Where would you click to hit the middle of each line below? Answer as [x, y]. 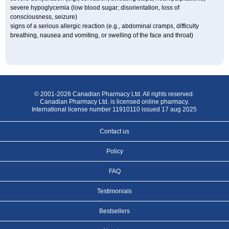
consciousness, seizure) [44, 17]
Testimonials [114, 191]
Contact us [114, 131]
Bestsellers [114, 211]
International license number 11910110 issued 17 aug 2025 [114, 109]
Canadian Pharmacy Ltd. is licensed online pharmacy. [114, 102]
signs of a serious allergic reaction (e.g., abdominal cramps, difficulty [105, 26]
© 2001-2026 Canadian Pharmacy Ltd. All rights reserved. [114, 94]
